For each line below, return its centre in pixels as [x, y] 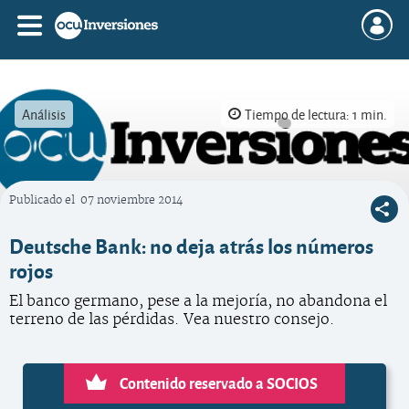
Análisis [44, 114]
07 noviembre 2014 [131, 200]
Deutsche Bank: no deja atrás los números [191, 246]
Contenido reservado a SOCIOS [219, 383]
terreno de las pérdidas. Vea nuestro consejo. [172, 320]
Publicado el [43, 200]
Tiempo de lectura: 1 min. [316, 114]
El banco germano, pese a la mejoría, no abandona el [198, 301]
